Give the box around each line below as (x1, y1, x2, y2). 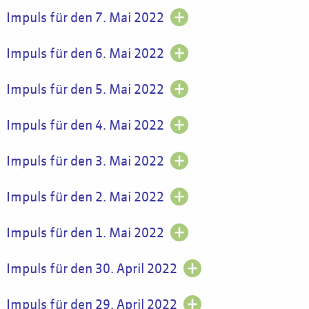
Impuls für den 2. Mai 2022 (6, 190, 164, 204)
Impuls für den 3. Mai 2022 (6, 154, 164, 168)
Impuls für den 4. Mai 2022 (6, 119, 164, 132)
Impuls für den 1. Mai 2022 (6, 226, 164, 240)
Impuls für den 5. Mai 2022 (6, 83, 164, 97)
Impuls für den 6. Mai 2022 (6, 47, 164, 61)
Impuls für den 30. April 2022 (6, 262, 177, 276)
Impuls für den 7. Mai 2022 (6, 11, 164, 25)
